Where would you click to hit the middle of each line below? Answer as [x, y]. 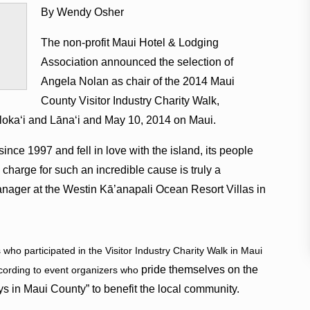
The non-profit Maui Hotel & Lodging [129, 42]
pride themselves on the [200, 269]
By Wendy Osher [82, 12]
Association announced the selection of [137, 62]
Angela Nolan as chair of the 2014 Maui [137, 81]
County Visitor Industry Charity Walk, [130, 100]
